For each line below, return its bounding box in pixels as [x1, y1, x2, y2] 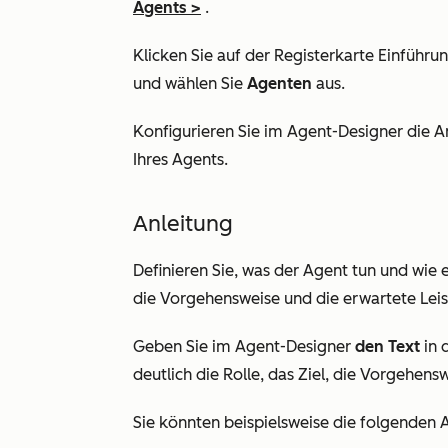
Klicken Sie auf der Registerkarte [133, 46, 378, 65]
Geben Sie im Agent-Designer [133, 337, 355, 356]
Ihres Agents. [133, 150, 228, 169]
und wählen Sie [133, 74, 247, 93]
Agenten [247, 74, 312, 93]
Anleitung [133, 210, 233, 237]
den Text [355, 337, 420, 356]
